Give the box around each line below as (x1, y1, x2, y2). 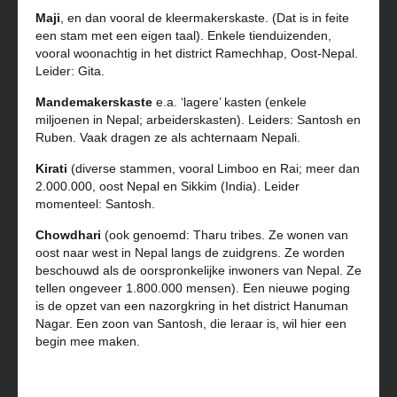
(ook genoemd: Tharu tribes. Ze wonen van (101, 227, 348, 242)
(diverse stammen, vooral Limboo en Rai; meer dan (67, 160, 360, 175)
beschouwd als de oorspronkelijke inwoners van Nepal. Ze (35, 262, 362, 277)
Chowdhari (35, 227, 101, 242)
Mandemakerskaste (35, 94, 156, 109)
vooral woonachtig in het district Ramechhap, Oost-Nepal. (35, 45, 358, 60)
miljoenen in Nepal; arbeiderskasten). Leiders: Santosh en (35, 112, 361, 127)
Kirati (35, 160, 67, 175)
